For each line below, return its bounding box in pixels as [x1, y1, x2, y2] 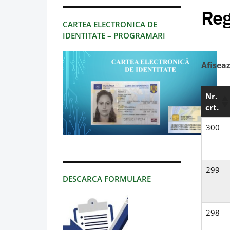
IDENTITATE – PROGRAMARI [63, 30, 165, 41]
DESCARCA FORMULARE [63, 174, 151, 184]
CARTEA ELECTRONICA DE [63, 19, 157, 30]
